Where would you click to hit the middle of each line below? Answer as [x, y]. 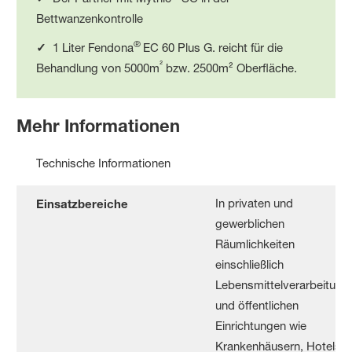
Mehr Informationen [101, 125]
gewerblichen [250, 223]
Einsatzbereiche [82, 203]
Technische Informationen [104, 163]
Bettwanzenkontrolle [92, 18]
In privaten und [255, 203]
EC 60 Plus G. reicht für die [213, 47]
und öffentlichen [257, 305]
